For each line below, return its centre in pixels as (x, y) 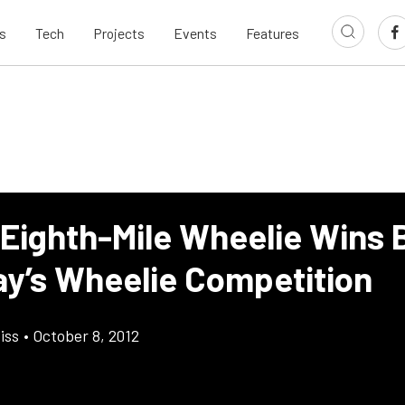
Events (195, 33)
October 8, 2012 (86, 335)
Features (273, 33)
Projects (119, 33)
